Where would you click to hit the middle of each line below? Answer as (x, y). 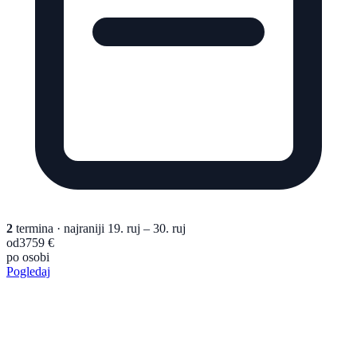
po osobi (28, 257)
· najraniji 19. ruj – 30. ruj (121, 229)
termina (35, 229)
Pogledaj (28, 272)
